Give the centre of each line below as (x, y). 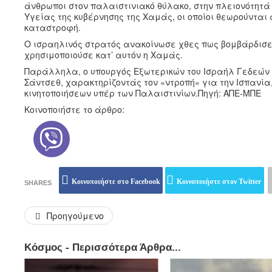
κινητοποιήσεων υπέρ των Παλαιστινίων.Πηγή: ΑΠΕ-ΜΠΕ (143, 93)
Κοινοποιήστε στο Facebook (116, 181)
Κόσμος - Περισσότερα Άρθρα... (103, 247)
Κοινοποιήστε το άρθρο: (74, 109)
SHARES (38, 182)
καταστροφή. (53, 27)
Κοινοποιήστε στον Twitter (219, 181)
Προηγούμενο (75, 215)
